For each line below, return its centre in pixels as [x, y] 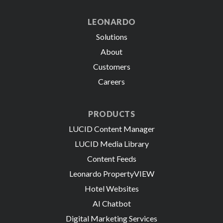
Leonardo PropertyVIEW [111, 173]
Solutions [111, 36]
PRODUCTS [111, 113]
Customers [111, 66]
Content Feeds [111, 158]
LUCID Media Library [111, 143]
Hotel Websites [111, 188]
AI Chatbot [111, 203]
